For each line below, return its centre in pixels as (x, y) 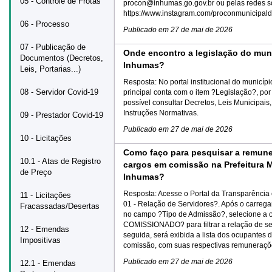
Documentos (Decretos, (62, 58)
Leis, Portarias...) (50, 69)
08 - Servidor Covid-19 (59, 92)
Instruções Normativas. (161, 113)
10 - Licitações (46, 138)
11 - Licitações (46, 195)
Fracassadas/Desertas (60, 206)
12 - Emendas (45, 229)
